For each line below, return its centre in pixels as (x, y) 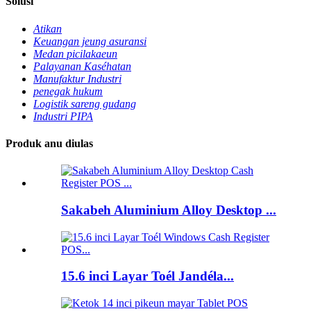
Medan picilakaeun (75, 53)
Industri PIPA (63, 116)
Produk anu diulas (49, 143)
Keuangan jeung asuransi (90, 41)
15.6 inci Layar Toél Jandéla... (148, 276)
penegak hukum (68, 91)
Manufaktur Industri (77, 78)
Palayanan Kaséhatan (82, 66)
